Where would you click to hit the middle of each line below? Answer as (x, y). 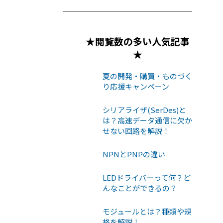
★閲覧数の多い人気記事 (137, 41)
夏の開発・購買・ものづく (147, 76)
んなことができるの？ (140, 188)
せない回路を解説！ (136, 130)
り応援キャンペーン (136, 86)
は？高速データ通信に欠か (147, 120)
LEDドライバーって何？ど (147, 177)
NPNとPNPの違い (134, 154)
